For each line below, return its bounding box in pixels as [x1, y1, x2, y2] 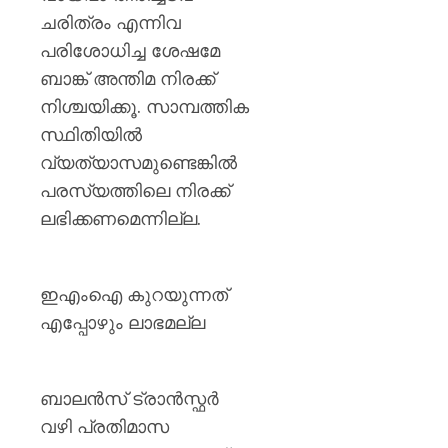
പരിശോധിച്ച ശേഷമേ [40, 38, 220, 62]
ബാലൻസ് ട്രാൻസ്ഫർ [40, 386, 219, 410]
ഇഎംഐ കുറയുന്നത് [40, 282, 228, 306]
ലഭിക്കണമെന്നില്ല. [40, 206, 201, 230]
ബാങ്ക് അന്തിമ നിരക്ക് [40, 66, 215, 90]
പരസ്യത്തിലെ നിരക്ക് [40, 178, 230, 202]
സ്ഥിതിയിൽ [40, 122, 142, 146]
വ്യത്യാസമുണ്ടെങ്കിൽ [40, 150, 237, 174]
